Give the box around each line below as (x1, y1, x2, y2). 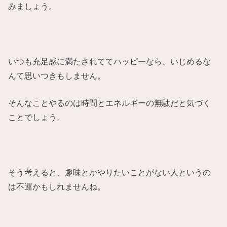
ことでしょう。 (8, 112, 65, 122)
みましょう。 (8, 2, 57, 11)
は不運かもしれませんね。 (8, 181, 106, 191)
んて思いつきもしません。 (8, 70, 106, 80)
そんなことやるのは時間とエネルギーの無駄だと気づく (8, 98, 211, 108)
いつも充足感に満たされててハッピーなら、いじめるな (8, 56, 211, 66)
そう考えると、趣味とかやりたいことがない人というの (8, 167, 211, 177)
